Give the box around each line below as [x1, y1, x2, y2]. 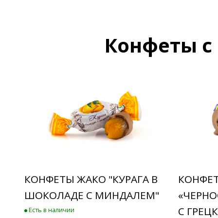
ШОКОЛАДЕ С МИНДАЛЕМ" [24, 188, 159, 202]
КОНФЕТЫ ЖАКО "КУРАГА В [24, 172, 158, 186]
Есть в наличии [27, 205, 74, 215]
